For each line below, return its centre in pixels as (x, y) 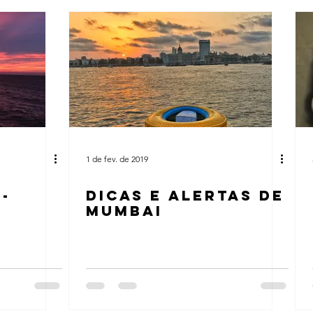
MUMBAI (124, 211)
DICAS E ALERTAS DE (185, 195)
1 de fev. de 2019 (117, 159)
